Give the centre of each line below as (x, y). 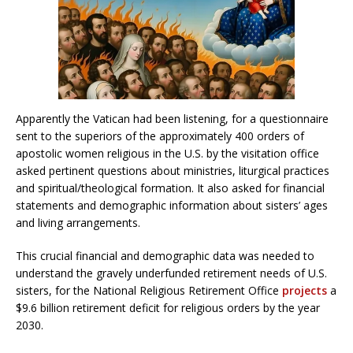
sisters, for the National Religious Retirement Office (149, 290)
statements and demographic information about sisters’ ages (172, 205)
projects (305, 290)
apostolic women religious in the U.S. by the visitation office (167, 153)
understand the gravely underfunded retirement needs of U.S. (171, 273)
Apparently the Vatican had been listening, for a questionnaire (172, 118)
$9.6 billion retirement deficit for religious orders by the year (168, 307)
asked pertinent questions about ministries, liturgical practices (173, 170)
